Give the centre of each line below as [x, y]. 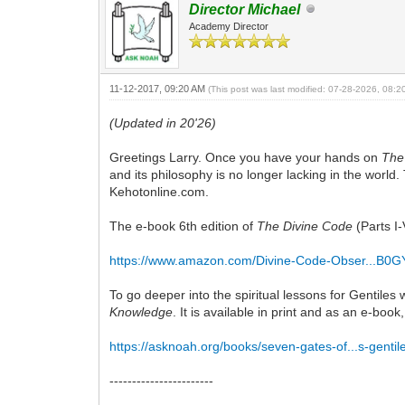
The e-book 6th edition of [184, 226]
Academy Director [229, 26]
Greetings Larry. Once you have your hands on [246, 157]
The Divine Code [305, 226]
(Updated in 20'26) [163, 122]
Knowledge [141, 311]
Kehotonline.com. [160, 191]
